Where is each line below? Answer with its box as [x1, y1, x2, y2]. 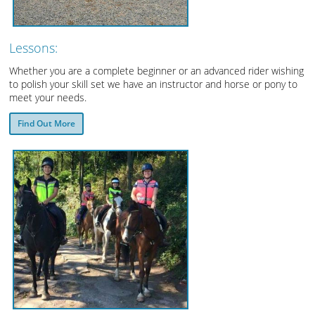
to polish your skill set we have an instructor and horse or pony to [9, 77, 298, 91]
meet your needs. [9, 90, 87, 104]
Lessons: [9, 39, 58, 57]
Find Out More [18, 117, 76, 130]
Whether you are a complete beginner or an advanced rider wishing [9, 63, 304, 77]
